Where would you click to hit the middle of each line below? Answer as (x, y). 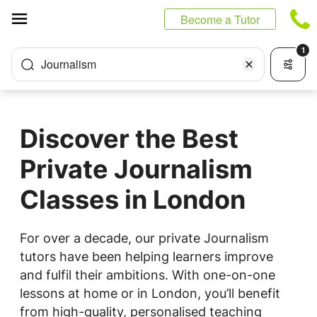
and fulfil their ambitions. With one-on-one (148, 275)
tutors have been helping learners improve (146, 257)
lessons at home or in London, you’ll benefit (150, 293)
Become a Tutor (220, 19)
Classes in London (133, 200)
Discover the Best (129, 139)
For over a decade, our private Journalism (144, 238)
